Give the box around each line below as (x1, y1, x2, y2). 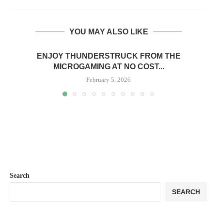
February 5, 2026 (86, 76, 131, 83)
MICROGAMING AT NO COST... (53, 62, 164, 71)
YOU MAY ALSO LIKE (69, 28, 148, 36)
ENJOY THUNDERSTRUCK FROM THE (36, 52, 181, 60)
